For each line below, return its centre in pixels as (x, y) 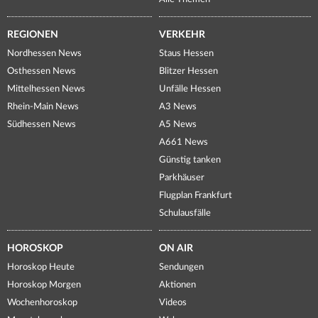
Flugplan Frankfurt (196, 196)
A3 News (178, 107)
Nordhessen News (44, 54)
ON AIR (176, 249)
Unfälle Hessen (190, 89)
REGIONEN (33, 35)
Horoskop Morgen (44, 285)
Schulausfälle (185, 214)
